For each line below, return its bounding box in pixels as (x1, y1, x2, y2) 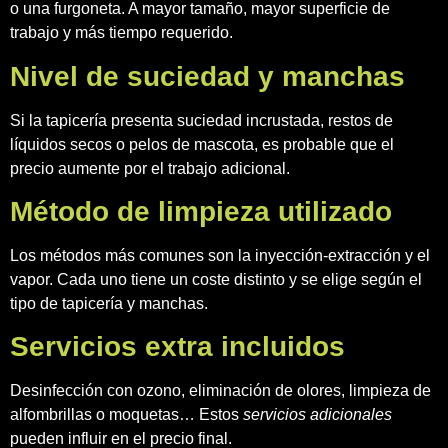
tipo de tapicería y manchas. (10, 294, 208, 312)
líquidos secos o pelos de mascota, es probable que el (10, 135, 394, 153)
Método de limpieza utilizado (10, 195, 392, 227)
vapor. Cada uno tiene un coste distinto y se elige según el (10, 270, 422, 288)
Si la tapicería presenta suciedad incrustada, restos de (10, 111, 393, 129)
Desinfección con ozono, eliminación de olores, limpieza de (10, 382, 431, 400)
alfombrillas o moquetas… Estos (10, 406, 243, 424)
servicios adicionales (243, 406, 392, 424)
